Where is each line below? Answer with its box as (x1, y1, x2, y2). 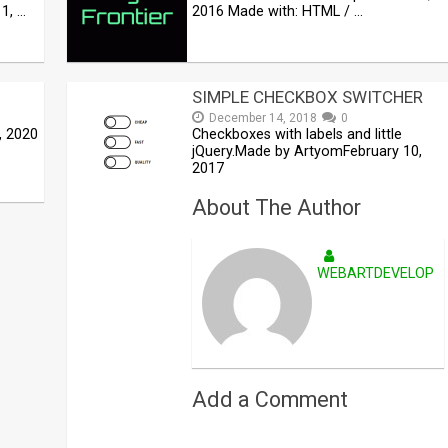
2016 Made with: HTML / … (192, 2, 364, 20)
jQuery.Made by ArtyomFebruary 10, (192, 142, 423, 160)
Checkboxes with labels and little (192, 125, 403, 143)
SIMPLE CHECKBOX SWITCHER (192, 86, 424, 107)
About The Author (192, 195, 362, 221)
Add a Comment (192, 386, 349, 412)
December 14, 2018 (209, 110, 318, 125)
